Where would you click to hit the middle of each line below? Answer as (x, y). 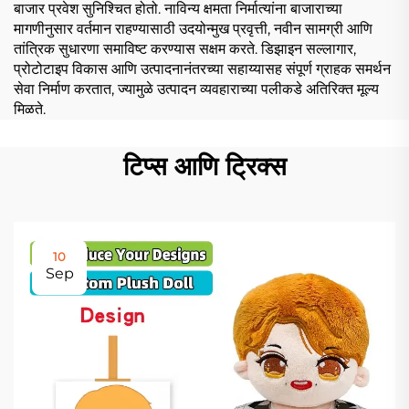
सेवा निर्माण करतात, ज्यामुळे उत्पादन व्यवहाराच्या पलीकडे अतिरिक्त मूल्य (196, 89)
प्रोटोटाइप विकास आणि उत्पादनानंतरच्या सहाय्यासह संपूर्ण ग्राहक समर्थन (202, 68)
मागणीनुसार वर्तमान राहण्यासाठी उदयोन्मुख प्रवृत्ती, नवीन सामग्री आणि (193, 28)
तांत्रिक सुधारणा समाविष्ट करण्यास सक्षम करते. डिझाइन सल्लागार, (185, 48)
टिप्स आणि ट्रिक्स (204, 166)
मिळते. (30, 109)
